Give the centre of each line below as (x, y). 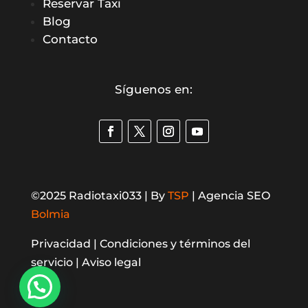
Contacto (70, 40)
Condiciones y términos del (175, 244)
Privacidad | (65, 244)
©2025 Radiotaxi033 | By (99, 196)
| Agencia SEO (229, 196)
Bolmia (50, 214)
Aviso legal (111, 263)
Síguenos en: (154, 90)
